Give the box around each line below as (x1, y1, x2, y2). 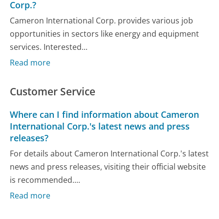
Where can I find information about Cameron (10, 109, 199, 121)
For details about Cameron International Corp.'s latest (10, 148, 209, 159)
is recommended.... (10, 174, 81, 185)
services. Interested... (10, 41, 88, 52)
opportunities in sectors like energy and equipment (10, 28, 199, 39)
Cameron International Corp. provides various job (10, 15, 194, 26)
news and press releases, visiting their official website (10, 161, 206, 172)
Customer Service (10, 84, 96, 98)
